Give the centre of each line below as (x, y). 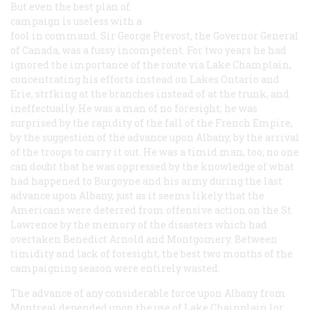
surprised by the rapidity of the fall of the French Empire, (152, 122)
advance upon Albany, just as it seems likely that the (137, 195)
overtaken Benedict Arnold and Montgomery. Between (144, 239)
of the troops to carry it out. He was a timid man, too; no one (155, 152)
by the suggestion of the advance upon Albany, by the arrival (155, 137)
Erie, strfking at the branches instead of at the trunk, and (150, 93)
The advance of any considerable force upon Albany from (148, 293)
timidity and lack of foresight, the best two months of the (152, 253)
